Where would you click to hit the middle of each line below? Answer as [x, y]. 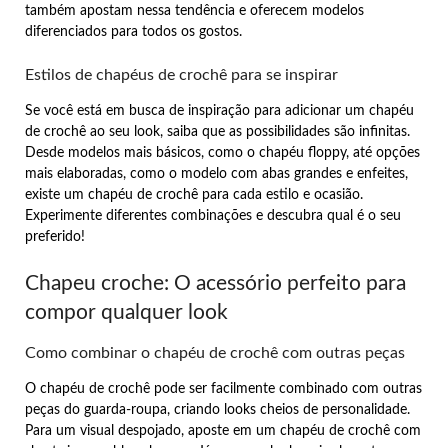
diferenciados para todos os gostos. [133, 31]
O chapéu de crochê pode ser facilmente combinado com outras [223, 388]
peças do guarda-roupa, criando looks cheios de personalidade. [217, 409]
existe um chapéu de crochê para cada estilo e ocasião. [194, 194]
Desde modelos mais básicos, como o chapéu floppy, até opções [222, 152]
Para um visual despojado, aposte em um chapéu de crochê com [223, 430]
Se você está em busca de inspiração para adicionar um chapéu [219, 110]
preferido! [55, 236]
